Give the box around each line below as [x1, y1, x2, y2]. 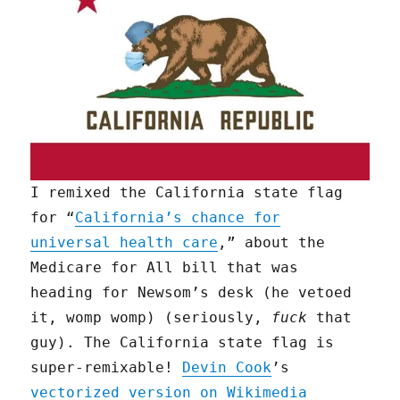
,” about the [218, 233, 326, 251]
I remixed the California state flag [30, 183, 344, 201]
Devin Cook [182, 358, 272, 376]
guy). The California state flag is [30, 333, 335, 351]
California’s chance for [75, 208, 281, 226]
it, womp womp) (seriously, [30, 308, 272, 326]
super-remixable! [30, 358, 183, 376]
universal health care [30, 233, 219, 251]
